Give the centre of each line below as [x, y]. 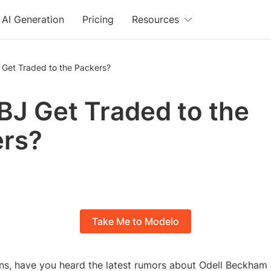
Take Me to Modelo [135, 222]
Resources [156, 19]
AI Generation [33, 19]
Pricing [98, 19]
